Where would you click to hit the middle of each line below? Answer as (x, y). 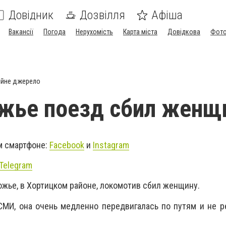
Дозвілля (102, 15)
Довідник (31, 15)
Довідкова (184, 32)
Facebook (67, 145)
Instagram (111, 145)
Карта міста (140, 32)
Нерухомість (94, 32)
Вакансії (21, 32)
